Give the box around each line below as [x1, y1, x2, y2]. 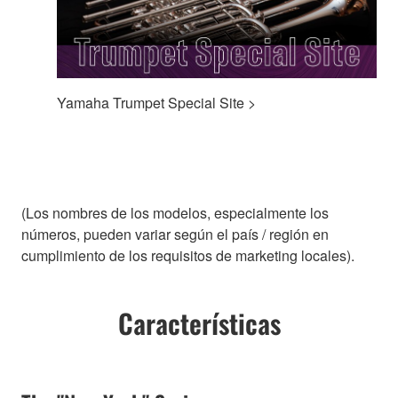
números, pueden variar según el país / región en [21, 224, 329, 245]
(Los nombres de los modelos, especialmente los [21, 203, 329, 224]
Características [117, 303, 281, 344]
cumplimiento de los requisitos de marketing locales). [21, 245, 354, 267]
